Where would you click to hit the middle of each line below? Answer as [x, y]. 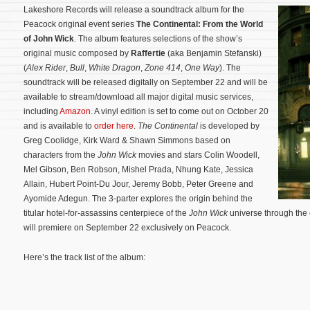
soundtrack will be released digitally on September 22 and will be [146, 82]
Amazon [75, 111]
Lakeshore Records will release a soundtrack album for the [134, 10]
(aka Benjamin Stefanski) [213, 53]
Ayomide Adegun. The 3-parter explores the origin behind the [138, 199]
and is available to [59, 126]
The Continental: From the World [200, 24]
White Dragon [115, 68]
